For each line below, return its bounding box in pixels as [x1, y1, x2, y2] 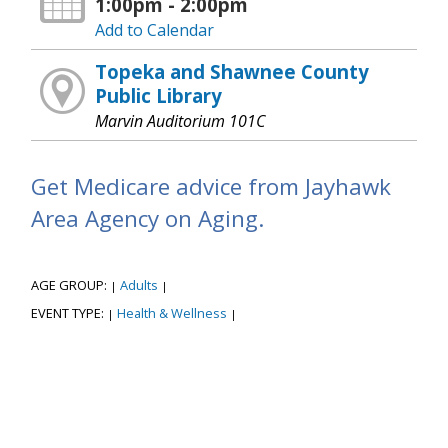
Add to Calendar [95, 18, 215, 41]
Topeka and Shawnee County [95, 58, 370, 84]
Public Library [95, 82, 223, 108]
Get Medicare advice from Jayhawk [31, 170, 391, 202]
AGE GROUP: [31, 276, 110, 295]
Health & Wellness [117, 304, 227, 323]
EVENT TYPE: [31, 304, 107, 323]
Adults [120, 276, 158, 295]
